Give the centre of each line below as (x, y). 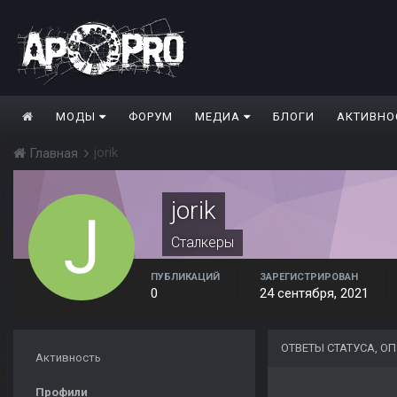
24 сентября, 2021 (314, 294)
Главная (54, 154)
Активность (68, 358)
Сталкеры (202, 243)
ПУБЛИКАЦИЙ (185, 277)
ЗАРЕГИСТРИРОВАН (309, 277)
